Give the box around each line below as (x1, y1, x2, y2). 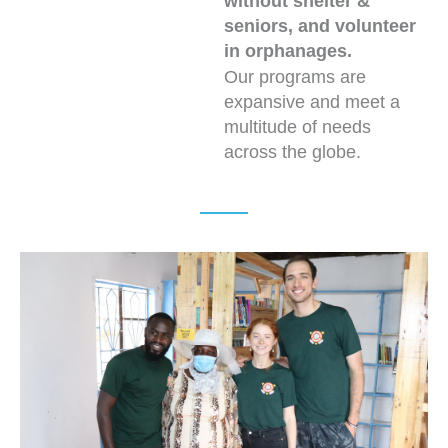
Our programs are (224, 66, 366, 87)
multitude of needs (224, 116, 371, 137)
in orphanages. (224, 40, 352, 61)
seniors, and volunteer (224, 15, 416, 36)
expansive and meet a (224, 91, 400, 112)
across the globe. (224, 141, 361, 162)
